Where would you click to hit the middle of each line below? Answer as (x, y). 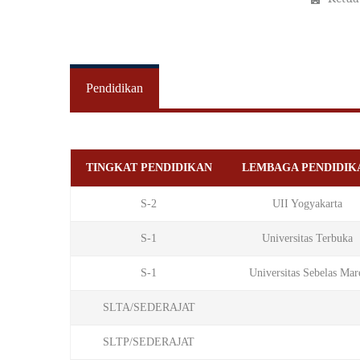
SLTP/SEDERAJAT (149, 342)
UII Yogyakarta (307, 204)
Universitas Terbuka (307, 238)
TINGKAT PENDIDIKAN (149, 168)
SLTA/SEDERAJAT (149, 307)
